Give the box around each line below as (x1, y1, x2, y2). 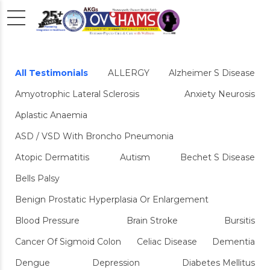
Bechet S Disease (180, 152, 255, 163)
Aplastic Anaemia (15, 110, 87, 121)
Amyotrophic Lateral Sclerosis (15, 89, 139, 99)
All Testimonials (15, 67, 88, 78)
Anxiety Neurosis (184, 89, 255, 99)
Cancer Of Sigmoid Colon (15, 236, 121, 247)
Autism (119, 152, 150, 163)
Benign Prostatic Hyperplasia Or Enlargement (15, 194, 209, 205)
